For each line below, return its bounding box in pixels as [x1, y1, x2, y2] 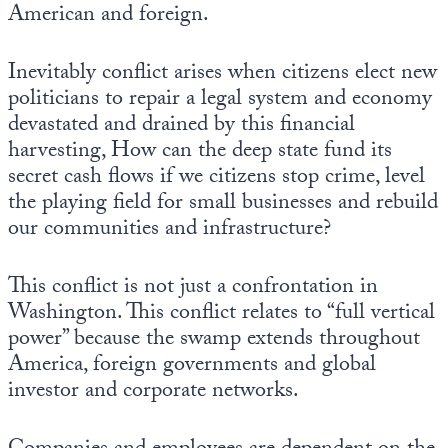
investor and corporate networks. [8, 374, 299, 412]
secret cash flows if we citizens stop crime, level [8, 160, 425, 198]
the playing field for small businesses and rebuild [8, 186, 438, 224]
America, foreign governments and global [8, 348, 376, 386]
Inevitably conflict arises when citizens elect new [8, 56, 437, 94]
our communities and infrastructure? [8, 212, 331, 250]
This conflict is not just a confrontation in [8, 270, 378, 308]
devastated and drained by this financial [8, 108, 355, 146]
